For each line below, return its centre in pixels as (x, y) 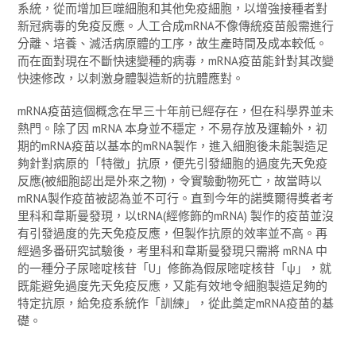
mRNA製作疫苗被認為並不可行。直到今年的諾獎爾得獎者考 (176, 199)
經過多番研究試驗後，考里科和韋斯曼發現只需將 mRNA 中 (172, 251)
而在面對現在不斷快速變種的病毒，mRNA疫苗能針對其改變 (176, 60)
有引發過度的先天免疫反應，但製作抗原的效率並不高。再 (172, 234)
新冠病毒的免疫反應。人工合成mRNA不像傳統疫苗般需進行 (176, 25)
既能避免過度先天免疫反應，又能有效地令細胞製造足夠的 (172, 286)
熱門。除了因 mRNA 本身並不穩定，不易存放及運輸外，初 (172, 129)
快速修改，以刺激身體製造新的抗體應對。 (131, 78)
